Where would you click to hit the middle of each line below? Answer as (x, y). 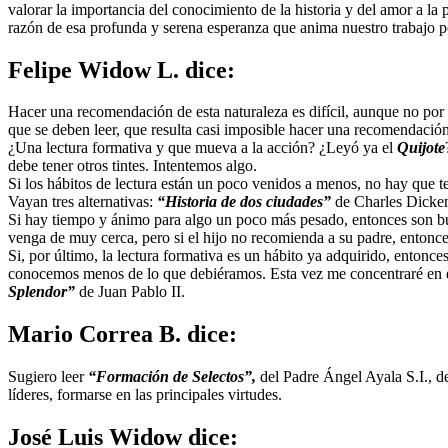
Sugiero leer (46, 377)
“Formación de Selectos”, (172, 377)
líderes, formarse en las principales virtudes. (145, 395)
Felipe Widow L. (93, 69)
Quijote (421, 148)
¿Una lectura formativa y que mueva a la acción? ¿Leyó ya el (202, 148)
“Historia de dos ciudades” (244, 202)
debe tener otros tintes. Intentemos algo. (132, 166)
